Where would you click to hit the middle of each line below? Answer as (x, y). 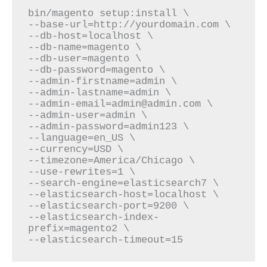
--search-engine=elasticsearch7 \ (124, 183)
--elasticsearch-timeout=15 (106, 240)
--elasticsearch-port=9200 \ (109, 206)
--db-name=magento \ (85, 47)
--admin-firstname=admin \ (103, 81)
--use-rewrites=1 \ (82, 172)
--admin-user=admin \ (88, 115)
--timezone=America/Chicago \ (112, 160)
